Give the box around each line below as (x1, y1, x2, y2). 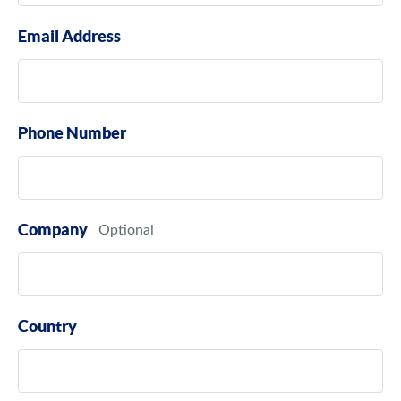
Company (18, 219, 88, 239)
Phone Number (18, 123, 126, 142)
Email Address (18, 26, 121, 46)
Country (18, 316, 77, 336)
